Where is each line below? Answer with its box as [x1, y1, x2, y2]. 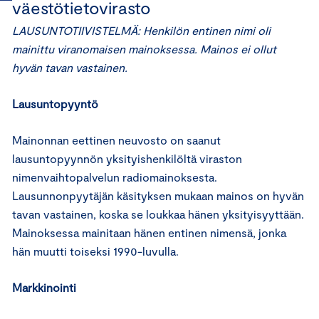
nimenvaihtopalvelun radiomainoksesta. [12, 170, 217, 184]
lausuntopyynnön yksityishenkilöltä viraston [12, 152, 242, 165]
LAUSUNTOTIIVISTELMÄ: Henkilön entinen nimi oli [12, 23, 271, 37]
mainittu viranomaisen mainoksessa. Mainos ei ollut [12, 42, 276, 56]
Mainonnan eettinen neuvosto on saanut [12, 133, 221, 147]
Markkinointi [12, 281, 76, 294]
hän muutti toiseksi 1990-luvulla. [12, 244, 179, 258]
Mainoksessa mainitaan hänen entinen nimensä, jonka [12, 226, 286, 239]
